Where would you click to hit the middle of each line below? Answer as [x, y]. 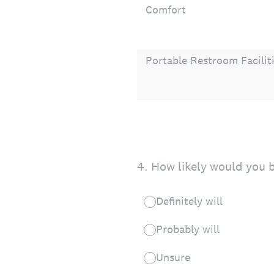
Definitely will [189, 201]
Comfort [166, 9]
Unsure [173, 257]
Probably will [188, 229]
